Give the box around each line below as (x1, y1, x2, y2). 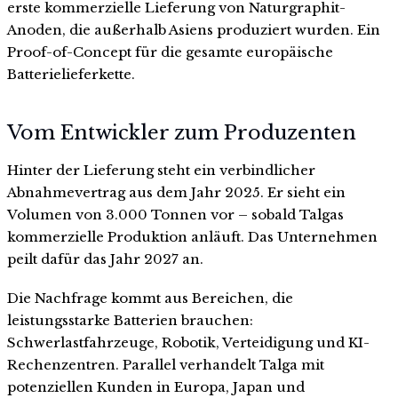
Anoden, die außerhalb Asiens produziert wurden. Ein (7, 21, 380, 39)
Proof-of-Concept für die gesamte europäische (7, 44, 333, 61)
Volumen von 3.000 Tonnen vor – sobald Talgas (7, 205, 344, 223)
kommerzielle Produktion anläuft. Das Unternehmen (7, 227, 378, 245)
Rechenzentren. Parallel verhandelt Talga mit (7, 355, 324, 373)
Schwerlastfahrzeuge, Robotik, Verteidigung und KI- (7, 333, 370, 351)
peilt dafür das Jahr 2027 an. (7, 250, 203, 267)
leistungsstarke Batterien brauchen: (7, 311, 253, 329)
